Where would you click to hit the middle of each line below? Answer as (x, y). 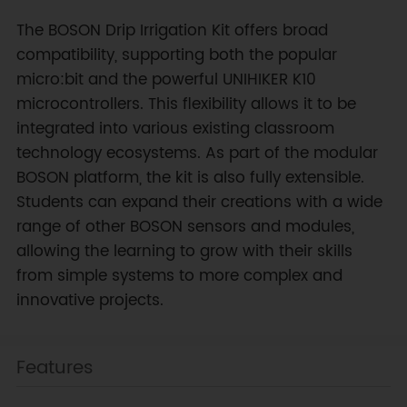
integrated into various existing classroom (175, 129)
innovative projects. (89, 300)
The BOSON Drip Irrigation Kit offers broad (172, 30)
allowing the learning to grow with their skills (184, 251)
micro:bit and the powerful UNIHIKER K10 (166, 79)
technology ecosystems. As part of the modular (197, 153)
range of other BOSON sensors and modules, (185, 227)
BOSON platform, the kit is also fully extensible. (190, 178)
